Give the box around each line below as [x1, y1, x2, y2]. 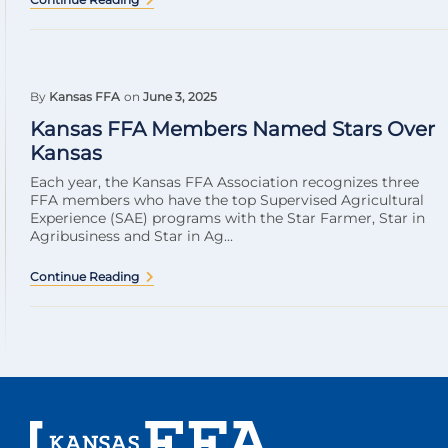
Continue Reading [30, 269, 139, 285]
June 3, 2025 [143, 89, 217, 105]
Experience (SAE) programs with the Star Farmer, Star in [30, 209, 425, 228]
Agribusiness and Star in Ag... [30, 227, 233, 246]
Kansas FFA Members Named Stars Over [30, 117, 435, 142]
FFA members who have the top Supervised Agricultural [30, 191, 424, 210]
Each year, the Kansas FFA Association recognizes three [30, 173, 419, 192]
